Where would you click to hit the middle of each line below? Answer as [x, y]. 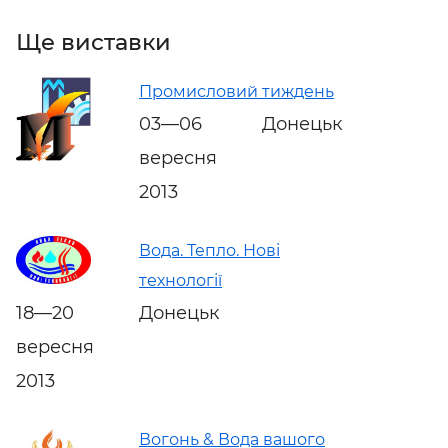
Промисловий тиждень [236, 91]
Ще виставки [93, 42]
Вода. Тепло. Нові [209, 250]
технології [180, 280]
